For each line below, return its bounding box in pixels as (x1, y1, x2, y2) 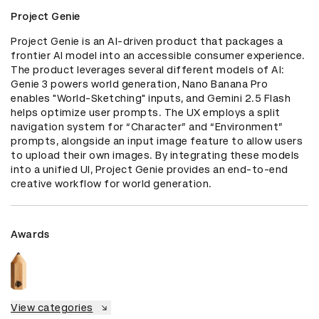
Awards (11, 229, 49, 241)
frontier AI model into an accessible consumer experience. (11, 50, 305, 62)
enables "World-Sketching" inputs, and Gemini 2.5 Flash (11, 93, 291, 105)
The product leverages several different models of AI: (11, 64, 285, 76)
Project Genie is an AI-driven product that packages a (11, 36, 283, 48)
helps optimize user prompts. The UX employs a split (11, 107, 281, 119)
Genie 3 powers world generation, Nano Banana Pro (11, 78, 268, 90)
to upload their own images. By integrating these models (11, 150, 300, 162)
